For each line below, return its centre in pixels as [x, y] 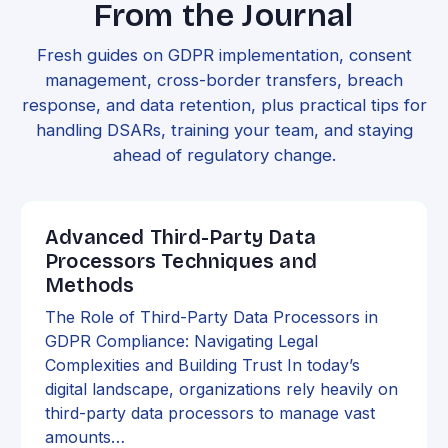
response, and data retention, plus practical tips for [224, 104]
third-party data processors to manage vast [210, 412]
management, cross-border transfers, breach [224, 79]
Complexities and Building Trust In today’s [202, 364]
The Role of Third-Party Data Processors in [211, 316]
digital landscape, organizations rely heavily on [221, 388]
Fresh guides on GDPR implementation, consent [224, 54]
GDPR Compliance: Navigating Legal [181, 340]
